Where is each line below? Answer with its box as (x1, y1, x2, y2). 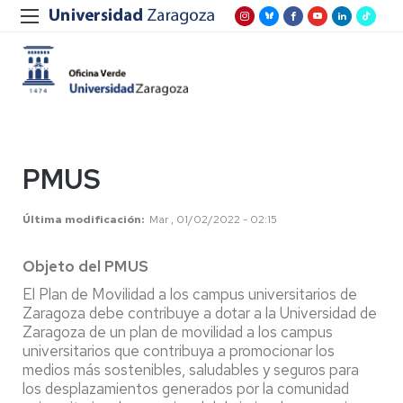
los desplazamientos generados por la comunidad (22, 379, 349, 399)
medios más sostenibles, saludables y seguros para (22, 360, 359, 380)
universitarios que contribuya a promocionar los (22, 341, 335, 361)
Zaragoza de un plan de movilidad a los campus (22, 322, 333, 342)
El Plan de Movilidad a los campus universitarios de (22, 284, 357, 304)
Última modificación (22, 212, 141, 227)
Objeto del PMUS (22, 256, 148, 276)
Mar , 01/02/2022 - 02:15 (149, 212, 277, 227)
